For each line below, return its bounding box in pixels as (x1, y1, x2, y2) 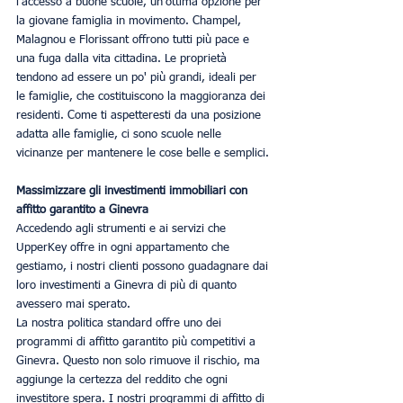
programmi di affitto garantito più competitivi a (16, 336, 259, 348)
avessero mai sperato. (16, 298, 130, 310)
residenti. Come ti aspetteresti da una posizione (16, 109, 264, 121)
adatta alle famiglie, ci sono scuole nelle (16, 128, 225, 140)
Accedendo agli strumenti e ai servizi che (16, 222, 229, 235)
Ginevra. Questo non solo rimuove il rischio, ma (16, 354, 264, 367)
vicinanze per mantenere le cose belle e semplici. (16, 147, 269, 159)
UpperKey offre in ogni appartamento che (16, 241, 233, 254)
